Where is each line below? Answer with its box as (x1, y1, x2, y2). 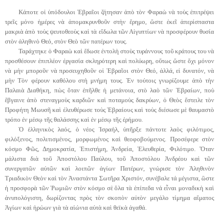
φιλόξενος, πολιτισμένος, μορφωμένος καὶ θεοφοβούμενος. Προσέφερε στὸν (5, 135, 214, 143)
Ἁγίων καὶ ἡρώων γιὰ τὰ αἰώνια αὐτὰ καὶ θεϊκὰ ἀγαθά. (5, 203, 147, 211)
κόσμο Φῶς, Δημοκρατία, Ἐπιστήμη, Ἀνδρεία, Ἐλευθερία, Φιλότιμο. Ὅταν (5, 145, 214, 153)
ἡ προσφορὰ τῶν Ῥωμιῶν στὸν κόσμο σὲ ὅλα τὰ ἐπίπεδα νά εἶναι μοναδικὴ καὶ (5, 184, 214, 192)
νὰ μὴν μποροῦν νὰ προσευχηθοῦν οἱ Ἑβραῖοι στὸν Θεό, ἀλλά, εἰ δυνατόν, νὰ (5, 66, 214, 74)
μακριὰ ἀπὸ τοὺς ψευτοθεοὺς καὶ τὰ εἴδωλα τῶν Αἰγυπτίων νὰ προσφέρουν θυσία (5, 27, 214, 35)
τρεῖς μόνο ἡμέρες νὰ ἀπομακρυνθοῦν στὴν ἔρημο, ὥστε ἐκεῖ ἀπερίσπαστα (5, 18, 214, 25)
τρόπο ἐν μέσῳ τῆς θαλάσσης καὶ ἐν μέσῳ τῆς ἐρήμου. (5, 115, 143, 123)
